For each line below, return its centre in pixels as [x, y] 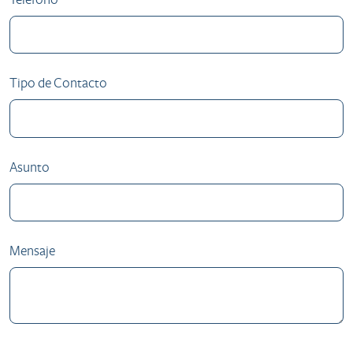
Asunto [30, 167]
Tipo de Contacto [58, 84]
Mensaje [32, 251]
